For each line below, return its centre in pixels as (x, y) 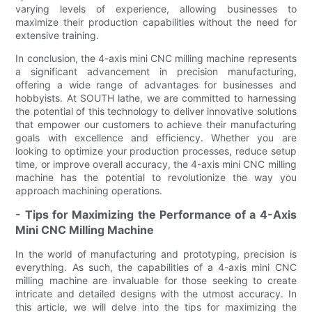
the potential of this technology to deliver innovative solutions (156, 111)
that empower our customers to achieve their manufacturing (156, 124)
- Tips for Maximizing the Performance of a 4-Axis (156, 214)
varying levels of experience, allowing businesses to (156, 8)
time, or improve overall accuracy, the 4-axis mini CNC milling (156, 164)
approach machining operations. (89, 190)
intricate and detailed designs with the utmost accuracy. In (156, 293)
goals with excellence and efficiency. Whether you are (156, 137)
